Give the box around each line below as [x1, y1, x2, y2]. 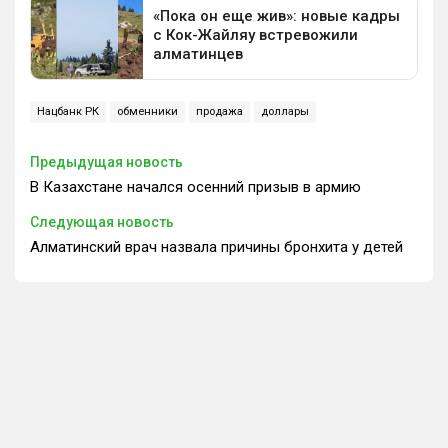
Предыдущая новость [30, 153, 183, 170]
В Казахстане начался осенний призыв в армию [30, 177, 361, 196]
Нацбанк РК [37, 104, 99, 118]
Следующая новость [30, 213, 174, 230]
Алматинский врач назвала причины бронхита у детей [30, 237, 403, 256]
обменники [117, 104, 178, 118]
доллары [261, 104, 309, 118]
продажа [196, 104, 243, 118]
